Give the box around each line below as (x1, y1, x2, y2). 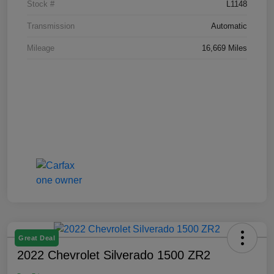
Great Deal (18, 234, 55, 242)
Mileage (27, 43, 54, 53)
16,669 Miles (202, 43, 247, 53)
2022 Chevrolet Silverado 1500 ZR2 (17, 248, 210, 262)
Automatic (211, 21, 247, 31)
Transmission (27, 21, 75, 31)
